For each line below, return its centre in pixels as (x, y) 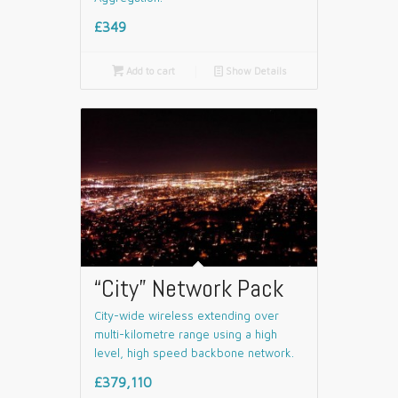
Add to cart (149, 71)
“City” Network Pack (189, 288)
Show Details (255, 71)
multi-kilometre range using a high (186, 334)
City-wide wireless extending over (187, 315)
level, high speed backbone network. (194, 352)
